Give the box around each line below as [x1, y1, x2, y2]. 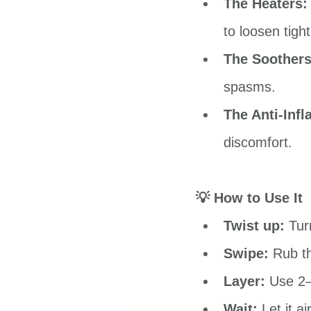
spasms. [224, 79, 276, 95]
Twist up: [224, 218, 285, 234]
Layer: [224, 274, 265, 289]
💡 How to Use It [196, 190, 303, 206]
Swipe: [224, 246, 269, 262]
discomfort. [224, 135, 292, 151]
